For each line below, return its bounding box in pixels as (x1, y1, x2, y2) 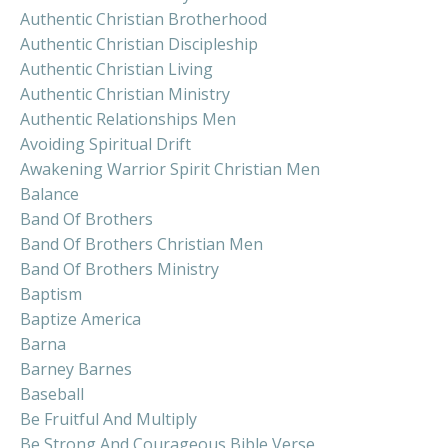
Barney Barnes (20, 357, 132, 380)
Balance (20, 182, 79, 205)
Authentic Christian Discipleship (20, 32, 258, 55)
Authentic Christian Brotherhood (20, 7, 267, 30)
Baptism (20, 282, 82, 305)
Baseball (20, 382, 84, 405)
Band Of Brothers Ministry (20, 257, 219, 280)
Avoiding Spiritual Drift (20, 132, 191, 155)
